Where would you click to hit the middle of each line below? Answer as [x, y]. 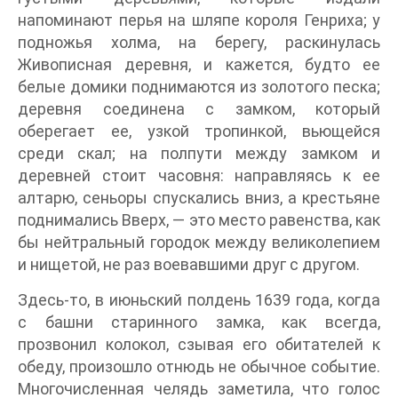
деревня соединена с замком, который [199, 109]
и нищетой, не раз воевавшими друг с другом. [189, 265]
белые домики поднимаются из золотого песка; [199, 87]
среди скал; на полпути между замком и [199, 154]
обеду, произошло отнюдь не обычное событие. [199, 367]
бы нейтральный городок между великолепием [199, 243]
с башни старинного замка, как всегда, [199, 322]
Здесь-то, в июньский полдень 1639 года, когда [199, 300]
